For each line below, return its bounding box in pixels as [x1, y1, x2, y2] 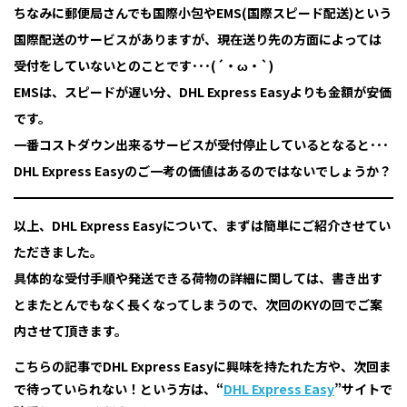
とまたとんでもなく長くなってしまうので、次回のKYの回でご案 [14, 295, 382, 314]
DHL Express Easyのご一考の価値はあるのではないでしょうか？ [14, 162, 392, 181]
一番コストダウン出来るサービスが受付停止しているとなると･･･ [14, 135, 389, 154]
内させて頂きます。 [14, 322, 127, 341]
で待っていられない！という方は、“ [14, 380, 223, 399]
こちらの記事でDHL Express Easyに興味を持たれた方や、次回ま [14, 357, 392, 376]
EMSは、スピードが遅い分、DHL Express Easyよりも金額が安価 [14, 83, 392, 102]
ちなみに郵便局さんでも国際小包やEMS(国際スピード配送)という [14, 4, 392, 23]
